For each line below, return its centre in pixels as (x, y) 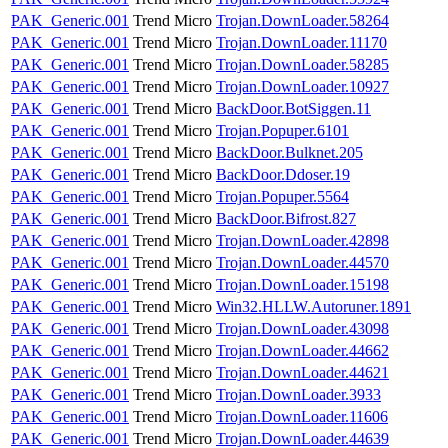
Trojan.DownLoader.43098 (302, 328)
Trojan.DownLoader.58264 (302, 20)
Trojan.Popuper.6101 (282, 130)
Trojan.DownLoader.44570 (302, 262)
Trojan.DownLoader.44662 (302, 350)
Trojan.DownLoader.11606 (302, 416)
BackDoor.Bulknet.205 (289, 152)
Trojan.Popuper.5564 (282, 196)
